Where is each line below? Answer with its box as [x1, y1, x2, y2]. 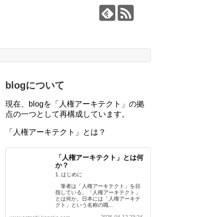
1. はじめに [55, 171, 82, 178]
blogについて [5, 80, 64, 91]
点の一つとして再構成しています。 [5, 110, 129, 119]
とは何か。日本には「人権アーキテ [55, 196, 140, 202]
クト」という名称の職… [55, 202, 114, 208]
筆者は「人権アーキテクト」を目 [55, 183, 140, 189]
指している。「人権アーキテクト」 [55, 189, 140, 196]
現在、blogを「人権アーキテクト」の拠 [5, 100, 144, 108]
